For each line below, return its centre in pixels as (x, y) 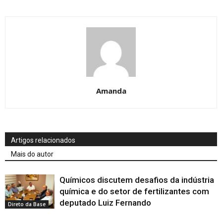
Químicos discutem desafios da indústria (137, 180)
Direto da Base (27, 204)
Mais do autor (32, 154)
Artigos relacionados (43, 140)
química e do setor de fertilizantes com (134, 191)
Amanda (111, 90)
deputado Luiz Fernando (105, 202)
